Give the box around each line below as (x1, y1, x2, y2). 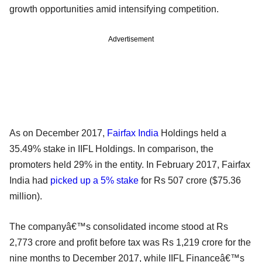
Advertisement (108, 35, 154, 43)
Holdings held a (158, 127, 226, 138)
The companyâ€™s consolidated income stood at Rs (9, 221, 228, 232)
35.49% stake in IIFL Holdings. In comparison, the (9, 143, 213, 154)
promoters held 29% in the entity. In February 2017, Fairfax (9, 159, 250, 170)
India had (9, 175, 50, 185)
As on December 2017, (9, 127, 107, 138)
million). (9, 191, 42, 201)
